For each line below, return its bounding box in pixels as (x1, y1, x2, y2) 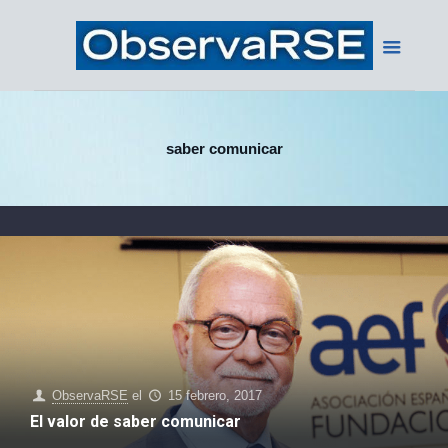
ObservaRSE (52, 387, 129, 403)
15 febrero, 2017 (168, 387, 263, 403)
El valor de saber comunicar (30, 411, 241, 431)
